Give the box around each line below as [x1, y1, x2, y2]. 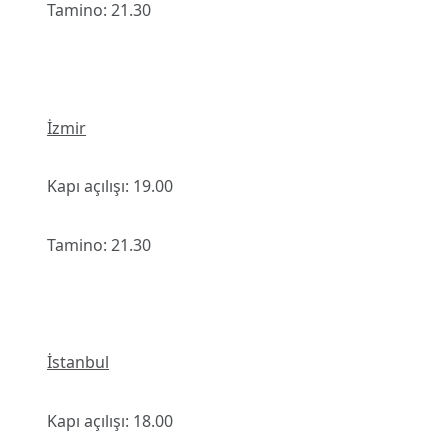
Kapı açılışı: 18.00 [47, 410, 173, 433]
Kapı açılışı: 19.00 [47, 175, 173, 198]
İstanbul [47, 351, 109, 374]
